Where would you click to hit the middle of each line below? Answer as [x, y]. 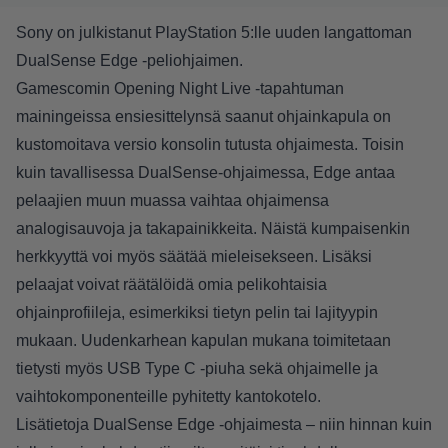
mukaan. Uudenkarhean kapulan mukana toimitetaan [203, 341]
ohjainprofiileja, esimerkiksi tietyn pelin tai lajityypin [197, 313]
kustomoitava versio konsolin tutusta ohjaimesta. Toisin [210, 145]
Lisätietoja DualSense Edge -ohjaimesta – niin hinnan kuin [224, 425]
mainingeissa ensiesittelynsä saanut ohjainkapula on [203, 117]
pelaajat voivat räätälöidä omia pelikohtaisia [171, 285]
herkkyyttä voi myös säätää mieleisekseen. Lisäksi [194, 257]
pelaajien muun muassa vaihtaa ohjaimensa [172, 201]
